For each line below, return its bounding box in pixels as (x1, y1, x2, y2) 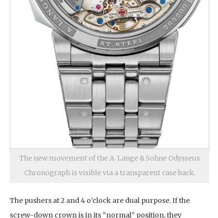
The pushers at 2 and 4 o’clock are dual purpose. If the (10, 196, 190, 205)
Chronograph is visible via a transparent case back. (24, 168, 195, 177)
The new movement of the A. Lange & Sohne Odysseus (19, 153, 200, 163)
